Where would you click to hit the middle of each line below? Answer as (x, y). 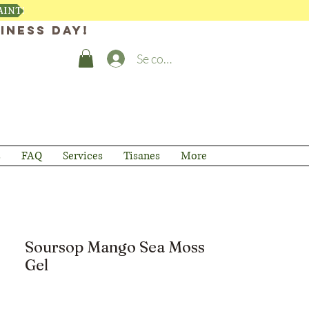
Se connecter (170, 58)
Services (82, 156)
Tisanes (141, 156)
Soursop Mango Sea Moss (115, 247)
